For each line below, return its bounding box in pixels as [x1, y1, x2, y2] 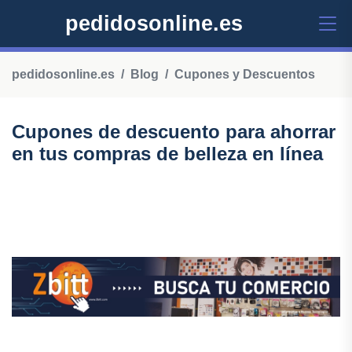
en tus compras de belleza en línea [12, 143, 323, 164]
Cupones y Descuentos [174, 68, 315, 81]
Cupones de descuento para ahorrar [12, 121, 335, 142]
